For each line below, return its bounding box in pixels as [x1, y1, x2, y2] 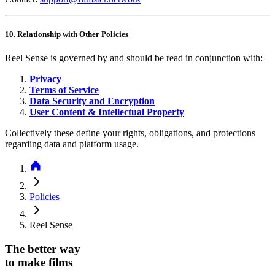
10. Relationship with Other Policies [5, 29, 128, 39]
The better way [5, 242, 80, 256]
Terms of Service [29, 85, 99, 96]
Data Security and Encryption [29, 96, 155, 107]
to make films [5, 256, 72, 269]
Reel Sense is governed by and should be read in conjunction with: [5, 53, 263, 64]
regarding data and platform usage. [5, 139, 139, 150]
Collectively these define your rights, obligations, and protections [5, 128, 255, 139]
